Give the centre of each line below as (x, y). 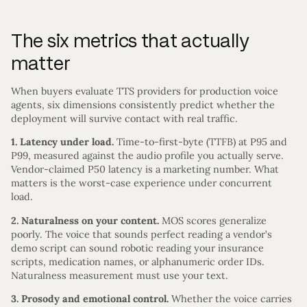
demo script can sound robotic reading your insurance (137, 248)
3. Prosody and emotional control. (90, 299)
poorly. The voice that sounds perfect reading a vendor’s (142, 234)
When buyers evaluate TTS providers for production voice (145, 91)
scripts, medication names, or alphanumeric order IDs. (138, 261)
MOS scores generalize (213, 220)
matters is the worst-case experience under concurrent (142, 183)
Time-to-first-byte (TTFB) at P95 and (200, 142)
